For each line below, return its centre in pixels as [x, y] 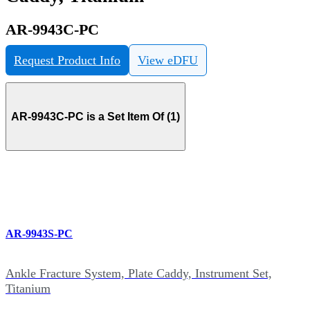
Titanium [28, 288]
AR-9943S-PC [39, 233]
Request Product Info [67, 61]
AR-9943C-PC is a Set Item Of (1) [95, 116]
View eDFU [168, 61]
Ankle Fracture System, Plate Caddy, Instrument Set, [139, 273]
